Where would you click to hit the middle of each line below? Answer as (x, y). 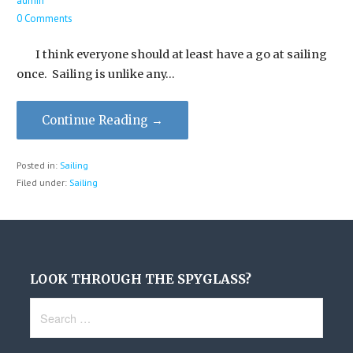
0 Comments (44, 19)
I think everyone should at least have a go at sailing (171, 54)
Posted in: (38, 165)
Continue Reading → (102, 121)
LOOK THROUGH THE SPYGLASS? (141, 279)
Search (50, 306)
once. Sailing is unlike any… (95, 74)
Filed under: (43, 182)
